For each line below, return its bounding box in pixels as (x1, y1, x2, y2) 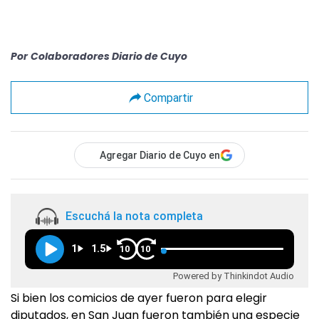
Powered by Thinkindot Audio (173, 270, 294, 281)
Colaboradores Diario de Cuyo (31, 49, 187, 63)
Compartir (143, 90, 193, 105)
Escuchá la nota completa (66, 209, 203, 224)
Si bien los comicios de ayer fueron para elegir (11, 290, 267, 306)
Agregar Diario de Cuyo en (100, 150, 220, 161)
